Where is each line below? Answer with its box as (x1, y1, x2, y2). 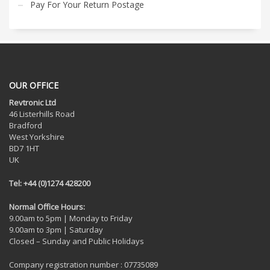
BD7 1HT (9, 142, 39, 154)
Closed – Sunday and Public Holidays (9, 235, 144, 246)
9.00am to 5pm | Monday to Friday (9, 212, 133, 224)
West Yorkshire (9, 131, 64, 142)
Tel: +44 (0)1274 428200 (9, 177, 90, 189)
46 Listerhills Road (9, 108, 75, 119)
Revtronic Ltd (9, 96, 56, 108)
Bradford (9, 119, 42, 131)
